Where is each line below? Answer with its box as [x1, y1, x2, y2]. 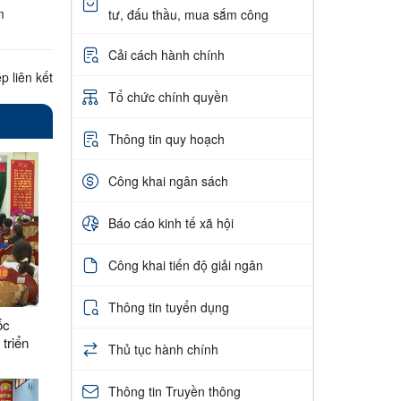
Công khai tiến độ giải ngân [107, 255, 263, 274]
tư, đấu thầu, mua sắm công [107, 5, 269, 24]
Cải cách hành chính [107, 45, 225, 64]
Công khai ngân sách [107, 171, 228, 190]
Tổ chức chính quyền [107, 87, 228, 106]
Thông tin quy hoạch [107, 129, 225, 148]
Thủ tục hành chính [107, 339, 218, 358]
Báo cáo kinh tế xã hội [107, 213, 234, 232]
